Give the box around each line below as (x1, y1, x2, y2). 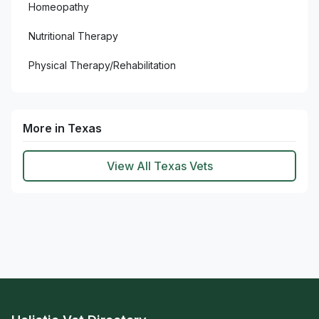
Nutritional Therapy (28, 30, 118, 42)
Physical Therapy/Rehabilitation (28, 59, 176, 71)
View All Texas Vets (106, 159, 213, 173)
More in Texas (23, 121, 102, 135)
